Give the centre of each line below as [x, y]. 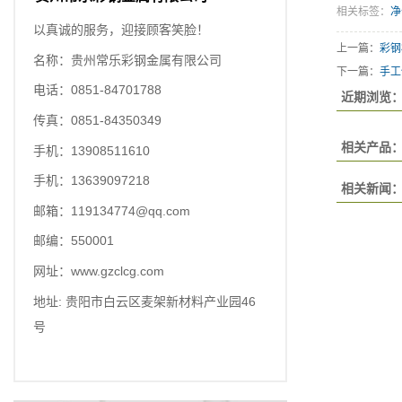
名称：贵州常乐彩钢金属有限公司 [129, 60]
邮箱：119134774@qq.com [113, 210]
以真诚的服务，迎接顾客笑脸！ [121, 30]
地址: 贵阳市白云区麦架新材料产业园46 [144, 301]
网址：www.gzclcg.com [100, 271]
